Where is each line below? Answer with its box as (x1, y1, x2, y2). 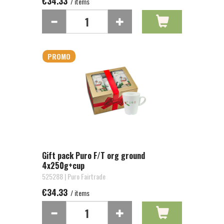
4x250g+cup (42, 159, 84, 171)
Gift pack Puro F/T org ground (42, 149, 145, 161)
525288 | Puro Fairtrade (42, 171, 105, 181)
